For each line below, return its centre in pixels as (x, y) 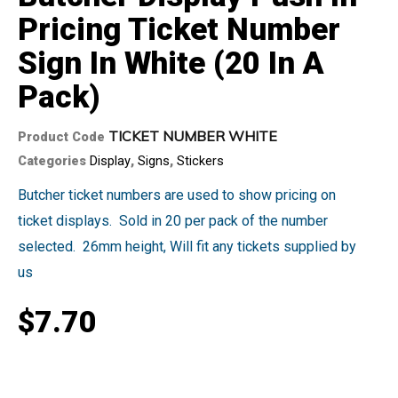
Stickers (200, 160)
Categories (52, 160)
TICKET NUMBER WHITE (193, 135)
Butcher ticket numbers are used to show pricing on (177, 195)
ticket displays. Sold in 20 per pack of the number (173, 220)
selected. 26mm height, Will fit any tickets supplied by (187, 246)
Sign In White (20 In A (171, 63)
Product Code (63, 136)
